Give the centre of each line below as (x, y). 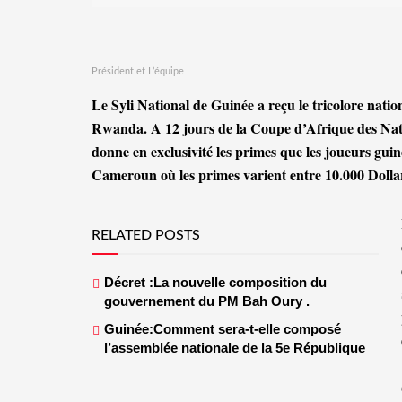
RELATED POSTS (146, 235)
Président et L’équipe (138, 71)
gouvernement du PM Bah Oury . (207, 301)
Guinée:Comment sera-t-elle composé (223, 328)
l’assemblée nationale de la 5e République (235, 347)
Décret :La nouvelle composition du (215, 282)
